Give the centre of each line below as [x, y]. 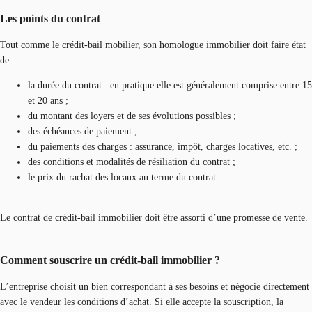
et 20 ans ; [48, 101]
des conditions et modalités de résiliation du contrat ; [132, 162]
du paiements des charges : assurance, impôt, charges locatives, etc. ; [163, 147]
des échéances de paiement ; [83, 132]
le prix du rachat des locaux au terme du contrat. [123, 178]
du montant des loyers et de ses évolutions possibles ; [132, 116]
